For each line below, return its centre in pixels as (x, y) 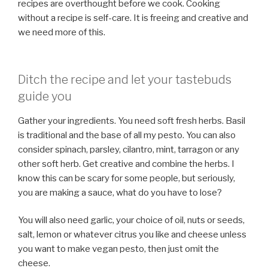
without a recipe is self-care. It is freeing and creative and (133, 18)
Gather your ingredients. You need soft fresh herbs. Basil (132, 121)
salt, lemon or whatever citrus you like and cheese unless (132, 235)
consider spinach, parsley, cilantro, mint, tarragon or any (129, 149)
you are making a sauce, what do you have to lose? (120, 192)
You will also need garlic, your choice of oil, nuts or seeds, (131, 220)
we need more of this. (62, 33)
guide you (45, 96)
